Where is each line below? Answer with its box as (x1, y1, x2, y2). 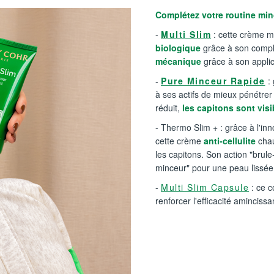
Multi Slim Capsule (161, 181, 249, 193)
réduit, (155, 102, 180, 114)
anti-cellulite (204, 135, 258, 147)
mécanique (155, 55, 201, 67)
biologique (155, 42, 201, 54)
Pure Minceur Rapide (161, 75, 265, 87)
